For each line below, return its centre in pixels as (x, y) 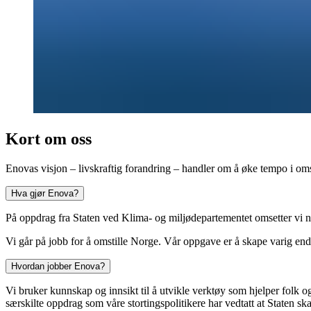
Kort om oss (49, 138)
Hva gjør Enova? (45, 193)
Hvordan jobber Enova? (58, 266)
